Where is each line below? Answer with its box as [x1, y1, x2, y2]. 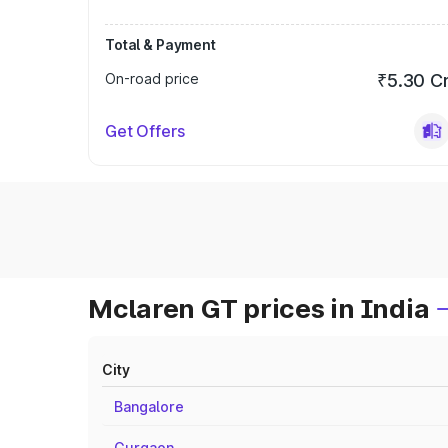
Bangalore [114, 398, 184, 415]
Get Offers [105, 121, 185, 141]
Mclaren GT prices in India [88, 293, 430, 324]
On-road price [105, 70, 199, 87]
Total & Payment [105, 36, 216, 53]
